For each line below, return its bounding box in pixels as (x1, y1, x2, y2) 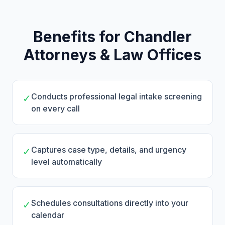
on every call (31, 103, 80, 114)
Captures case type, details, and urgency (31, 145, 186, 155)
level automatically (31, 157, 102, 167)
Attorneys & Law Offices (24, 46, 201, 64)
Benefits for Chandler (33, 28, 192, 46)
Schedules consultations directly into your (31, 198, 188, 208)
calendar (31, 210, 64, 220)
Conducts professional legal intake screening (31, 91, 202, 101)
